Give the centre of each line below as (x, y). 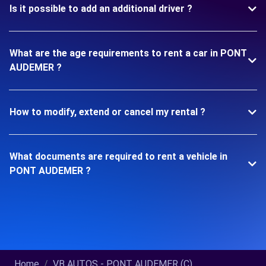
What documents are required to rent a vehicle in (118, 156)
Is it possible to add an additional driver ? (101, 9)
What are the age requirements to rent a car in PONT (128, 53)
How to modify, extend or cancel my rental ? (107, 112)
